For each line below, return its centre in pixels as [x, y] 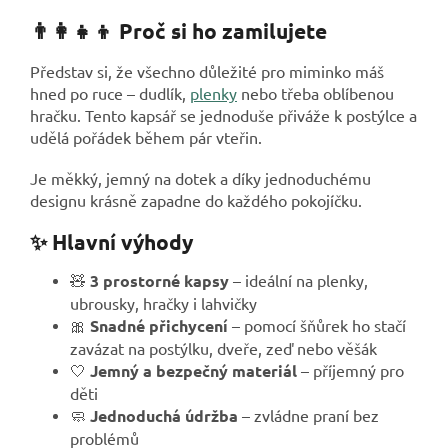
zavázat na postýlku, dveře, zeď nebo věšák [225, 348]
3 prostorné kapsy [159, 281]
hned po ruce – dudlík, [110, 92]
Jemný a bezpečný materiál [193, 371]
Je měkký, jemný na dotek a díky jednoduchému [200, 177]
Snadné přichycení [159, 326]
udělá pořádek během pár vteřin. [146, 136]
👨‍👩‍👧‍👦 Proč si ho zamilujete [178, 30]
